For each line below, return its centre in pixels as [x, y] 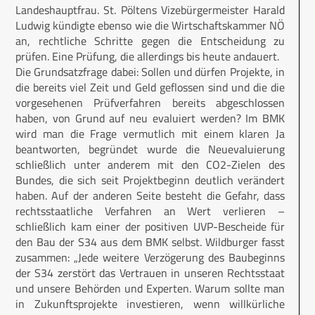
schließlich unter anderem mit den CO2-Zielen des [150, 164]
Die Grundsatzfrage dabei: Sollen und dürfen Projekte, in [150, 71]
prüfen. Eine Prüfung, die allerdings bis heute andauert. [147, 56]
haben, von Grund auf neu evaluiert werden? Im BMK [150, 118]
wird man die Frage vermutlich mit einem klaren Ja [150, 133]
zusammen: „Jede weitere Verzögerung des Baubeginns [150, 257]
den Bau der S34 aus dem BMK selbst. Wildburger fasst [150, 242]
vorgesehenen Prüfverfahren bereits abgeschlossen [150, 102]
